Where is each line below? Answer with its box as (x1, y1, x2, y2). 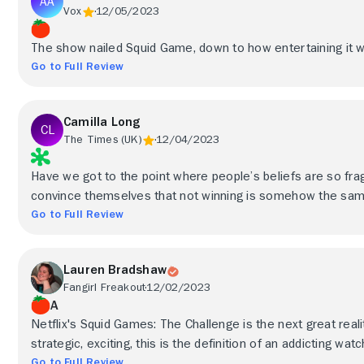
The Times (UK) (63, 133, 142, 145)
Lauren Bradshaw (63, 263, 167, 276)
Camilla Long (63, 115, 141, 128)
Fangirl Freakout (63, 281, 146, 292)
